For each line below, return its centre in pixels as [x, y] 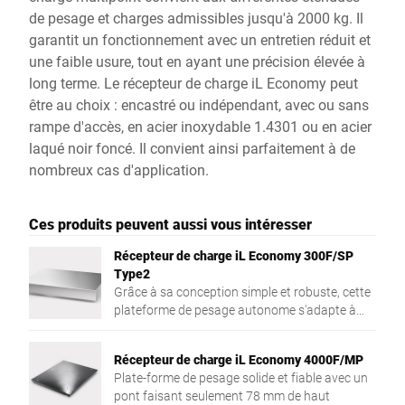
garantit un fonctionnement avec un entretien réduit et [200, 39]
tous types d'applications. [185, 328]
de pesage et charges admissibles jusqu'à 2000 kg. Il [196, 18]
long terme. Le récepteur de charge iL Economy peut [193, 83]
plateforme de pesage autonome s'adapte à [235, 310]
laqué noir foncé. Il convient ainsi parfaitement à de [192, 148]
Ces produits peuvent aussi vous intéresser [170, 224]
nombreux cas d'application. [119, 170]
